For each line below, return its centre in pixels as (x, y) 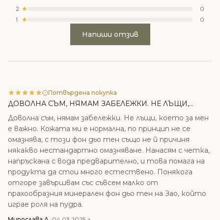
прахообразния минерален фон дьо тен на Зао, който (107, 194)
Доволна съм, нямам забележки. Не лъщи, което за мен (108, 118)
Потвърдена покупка (82, 93)
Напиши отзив (110, 35)
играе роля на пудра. (45, 205)
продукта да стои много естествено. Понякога (100, 172)
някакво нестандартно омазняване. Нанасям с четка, (109, 151)
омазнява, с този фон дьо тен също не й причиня (99, 140)
